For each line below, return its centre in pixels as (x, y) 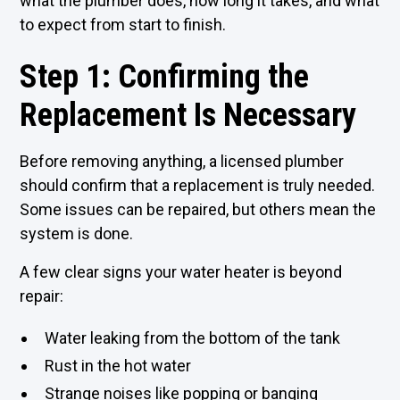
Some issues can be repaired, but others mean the (198, 209)
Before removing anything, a (121, 161)
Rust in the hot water (118, 366)
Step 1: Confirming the (165, 77)
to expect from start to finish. (123, 25)
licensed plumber (283, 161)
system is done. (77, 233)
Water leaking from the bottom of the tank (193, 338)
